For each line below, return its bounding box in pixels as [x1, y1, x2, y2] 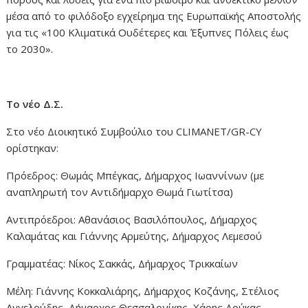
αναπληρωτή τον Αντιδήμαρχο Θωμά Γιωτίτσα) [6, 185, 234, 199]
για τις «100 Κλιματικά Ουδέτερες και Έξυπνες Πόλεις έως [6, 25, 289, 40]
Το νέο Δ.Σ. [6, 97, 64, 111]
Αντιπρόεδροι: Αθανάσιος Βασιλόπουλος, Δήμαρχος [6, 212, 258, 227]
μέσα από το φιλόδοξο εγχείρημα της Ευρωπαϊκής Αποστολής [6, 9, 302, 23]
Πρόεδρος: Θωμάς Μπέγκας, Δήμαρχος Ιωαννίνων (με [6, 168, 265, 183]
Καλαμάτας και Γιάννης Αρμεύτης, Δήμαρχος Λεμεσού [6, 229, 263, 243]
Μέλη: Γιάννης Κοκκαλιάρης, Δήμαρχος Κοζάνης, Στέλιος [6, 284, 280, 298]
